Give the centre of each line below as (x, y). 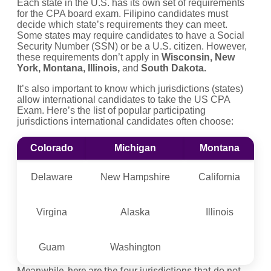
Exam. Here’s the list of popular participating (111, 111)
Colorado (51, 148)
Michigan (135, 148)
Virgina (51, 212)
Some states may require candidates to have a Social (131, 36)
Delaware (51, 177)
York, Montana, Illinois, (68, 68)
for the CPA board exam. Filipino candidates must (122, 14)
